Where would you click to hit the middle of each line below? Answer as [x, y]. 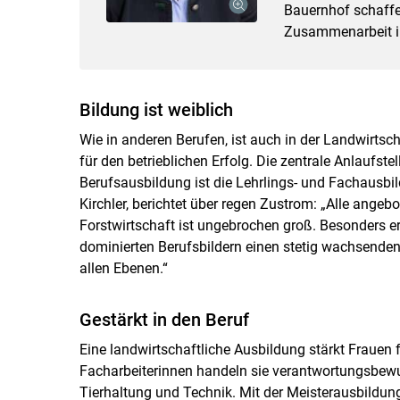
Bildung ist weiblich [156, 109]
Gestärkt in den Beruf [164, 319]
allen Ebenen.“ [123, 268]
